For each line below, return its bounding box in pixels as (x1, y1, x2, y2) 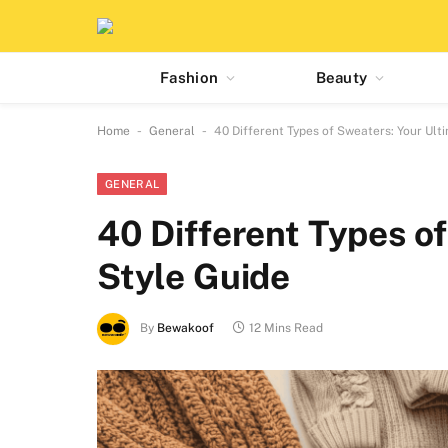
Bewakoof (157, 321, 214, 336)
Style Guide (97, 256, 291, 297)
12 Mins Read (249, 321, 323, 336)
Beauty (315, 69, 368, 86)
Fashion (160, 69, 219, 86)
